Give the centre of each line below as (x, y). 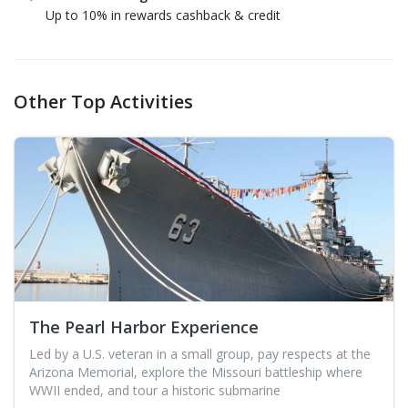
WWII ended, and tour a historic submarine (155, 391)
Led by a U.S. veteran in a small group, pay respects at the (200, 354)
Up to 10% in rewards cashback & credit (163, 15)
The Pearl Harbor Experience (144, 327)
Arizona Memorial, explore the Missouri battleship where (196, 372)
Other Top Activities (103, 102)
